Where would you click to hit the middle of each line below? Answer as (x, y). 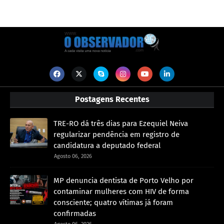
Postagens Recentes (112, 99)
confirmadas (75, 214)
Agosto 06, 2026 (73, 156)
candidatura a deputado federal (107, 146)
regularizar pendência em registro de (116, 135)
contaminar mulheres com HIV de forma (121, 192)
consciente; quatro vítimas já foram (113, 203)
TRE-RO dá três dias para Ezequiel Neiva (121, 124)
